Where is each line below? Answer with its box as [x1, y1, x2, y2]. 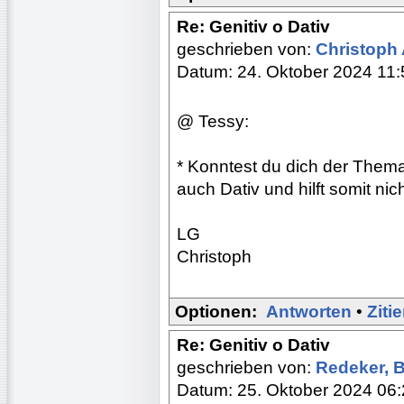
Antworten [266, 301, 352, 321]
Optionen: [175, 301, 257, 321]
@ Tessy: [177, 111, 249, 131]
